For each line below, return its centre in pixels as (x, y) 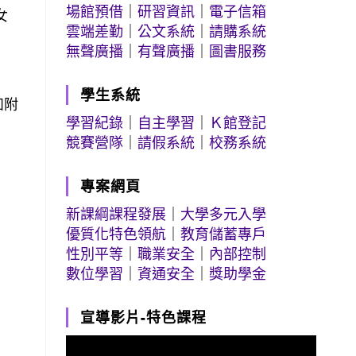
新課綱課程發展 (116, 214)
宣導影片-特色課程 (144, 317)
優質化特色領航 (116, 234)
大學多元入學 (224, 214)
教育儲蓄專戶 (224, 234)
